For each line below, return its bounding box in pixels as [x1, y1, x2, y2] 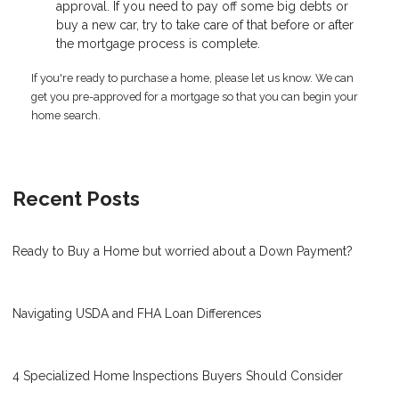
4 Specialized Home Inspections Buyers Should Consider [12, 368, 343, 383]
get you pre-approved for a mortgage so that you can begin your [31, 89, 358, 103]
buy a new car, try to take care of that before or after [56, 17, 354, 32]
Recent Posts [12, 186, 140, 210]
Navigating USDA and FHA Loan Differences [12, 305, 262, 321]
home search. [31, 108, 101, 122]
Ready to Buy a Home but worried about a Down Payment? [12, 243, 353, 258]
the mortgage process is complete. [56, 36, 260, 51]
